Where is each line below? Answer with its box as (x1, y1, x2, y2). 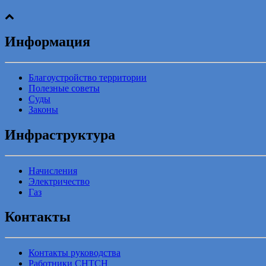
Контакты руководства (28, 248, 121, 258)
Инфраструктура (5, 126, 115, 142)
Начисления (28, 165, 77, 176)
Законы (28, 104, 58, 115)
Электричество (28, 176, 90, 186)
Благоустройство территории (28, 72, 147, 83)
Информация (5, 33, 90, 49)
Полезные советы (28, 83, 100, 93)
